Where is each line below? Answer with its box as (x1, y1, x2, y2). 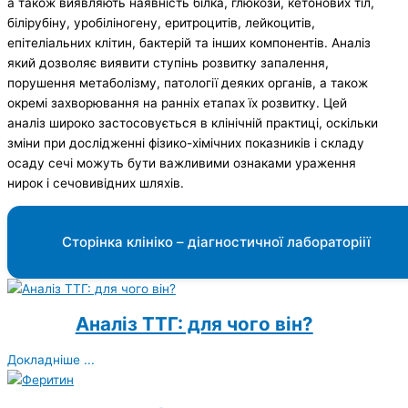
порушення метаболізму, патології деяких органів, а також (7, 76, 368, 91)
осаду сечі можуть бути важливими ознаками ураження (7, 156, 356, 171)
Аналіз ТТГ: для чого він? (75, 312, 313, 336)
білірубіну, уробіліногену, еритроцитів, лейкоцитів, (7, 15, 315, 31)
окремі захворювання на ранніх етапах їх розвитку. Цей (7, 96, 347, 111)
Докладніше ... (7, 352, 95, 368)
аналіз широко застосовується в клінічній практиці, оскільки (7, 116, 378, 131)
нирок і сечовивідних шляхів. (7, 176, 184, 191)
